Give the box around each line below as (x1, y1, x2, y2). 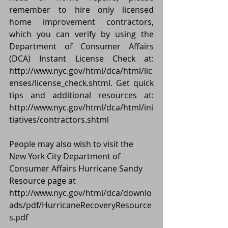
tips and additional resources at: (9, 90, 154, 101)
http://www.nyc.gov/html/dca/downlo (9, 187, 152, 199)
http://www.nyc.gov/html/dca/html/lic (9, 65, 152, 77)
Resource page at (9, 175, 78, 187)
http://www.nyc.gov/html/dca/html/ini (9, 102, 153, 113)
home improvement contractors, (9, 16, 154, 28)
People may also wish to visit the (9, 138, 135, 150)
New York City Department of (9, 151, 122, 162)
